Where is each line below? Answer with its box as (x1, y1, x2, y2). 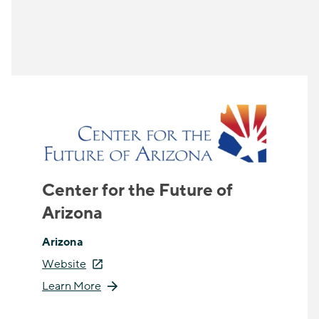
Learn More (42, 278, 101, 294)
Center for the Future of (42, 179, 233, 202)
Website (42, 256, 86, 272)
